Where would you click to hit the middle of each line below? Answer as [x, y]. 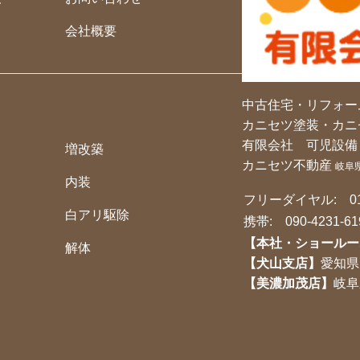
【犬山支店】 [282, 263]
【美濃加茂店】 [288, 283]
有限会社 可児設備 [300, 145]
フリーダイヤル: [297, 199]
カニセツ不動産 [288, 165]
